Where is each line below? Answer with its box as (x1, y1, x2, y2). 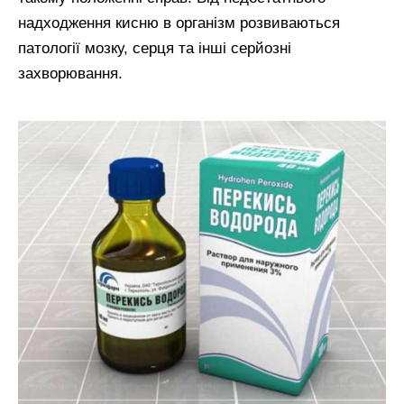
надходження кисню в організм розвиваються (18, 14, 340, 32)
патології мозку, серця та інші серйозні (18, 39, 291, 57)
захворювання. (18, 64, 123, 82)
